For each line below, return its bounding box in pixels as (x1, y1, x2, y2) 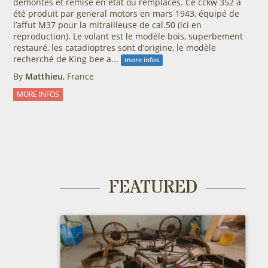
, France (62, 70, 94, 82)
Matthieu (25, 70, 63, 82)
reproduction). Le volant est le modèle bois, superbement (13, 30, 243, 42)
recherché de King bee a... (13, 53, 121, 65)
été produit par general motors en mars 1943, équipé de (13, 7, 239, 19)
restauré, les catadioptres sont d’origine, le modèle (13, 41, 216, 53)
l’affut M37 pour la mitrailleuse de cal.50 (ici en (13, 19, 202, 31)
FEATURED (108, 175, 197, 200)
